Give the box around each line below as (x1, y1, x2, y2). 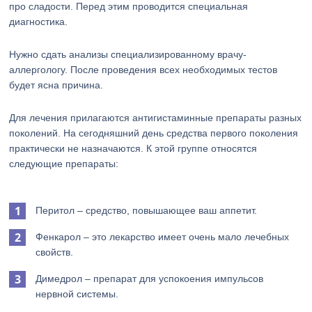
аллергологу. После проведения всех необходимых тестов (9, 64, 278, 75)
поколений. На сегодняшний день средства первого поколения (9, 127, 299, 139)
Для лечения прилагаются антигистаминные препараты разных (9, 112, 302, 123)
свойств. (36, 247, 74, 258)
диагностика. (9, 16, 68, 27)
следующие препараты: (9, 158, 119, 169)
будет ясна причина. (9, 79, 104, 91)
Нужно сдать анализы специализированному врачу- (9, 49, 247, 60)
